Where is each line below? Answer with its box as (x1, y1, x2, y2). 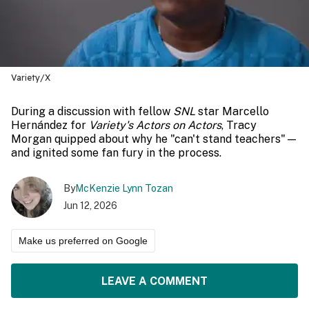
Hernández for (11, 119, 89, 132)
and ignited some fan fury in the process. (11, 146, 221, 159)
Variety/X (11, 72, 50, 83)
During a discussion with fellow (11, 105, 173, 118)
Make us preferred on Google (19, 235, 148, 246)
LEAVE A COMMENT (101, 274, 208, 288)
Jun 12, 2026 (63, 200, 117, 211)
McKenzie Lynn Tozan (75, 183, 173, 194)
